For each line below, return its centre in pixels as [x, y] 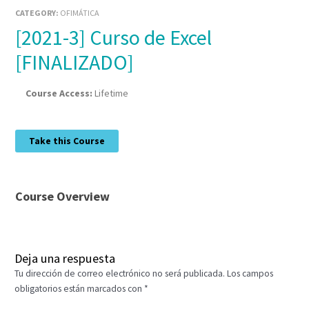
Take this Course [67, 141]
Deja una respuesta [65, 258]
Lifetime [112, 93]
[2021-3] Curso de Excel [24, 38]
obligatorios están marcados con [80, 288]
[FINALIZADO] [75, 62]
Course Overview [63, 196]
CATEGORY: [38, 13]
